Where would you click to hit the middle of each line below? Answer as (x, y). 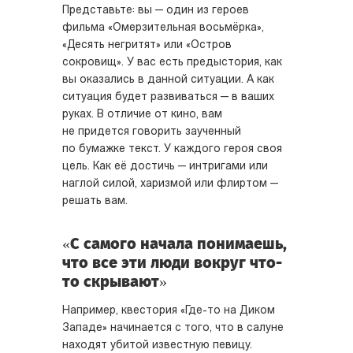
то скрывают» (115, 281)
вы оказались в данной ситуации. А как (168, 80)
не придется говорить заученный (152, 132)
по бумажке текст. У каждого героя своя (172, 149)
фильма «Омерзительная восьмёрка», (163, 28)
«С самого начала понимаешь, (175, 243)
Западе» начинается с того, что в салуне (173, 328)
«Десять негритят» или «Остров (147, 45)
